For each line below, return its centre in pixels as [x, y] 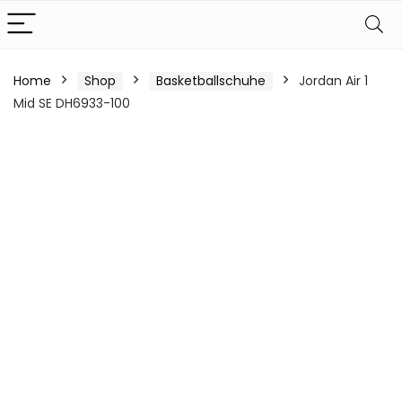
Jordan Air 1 [333, 81]
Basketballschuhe [211, 81]
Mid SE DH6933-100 [72, 103]
